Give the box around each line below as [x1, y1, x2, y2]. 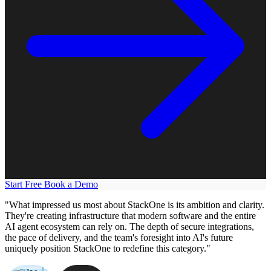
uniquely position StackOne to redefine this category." [5, 243, 211, 253]
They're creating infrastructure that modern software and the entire [5, 210, 256, 221]
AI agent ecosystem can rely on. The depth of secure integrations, [5, 221, 254, 232]
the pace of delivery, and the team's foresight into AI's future [5, 232, 233, 243]
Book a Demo [44, 178, 98, 189]
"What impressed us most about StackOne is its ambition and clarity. [5, 199, 264, 210]
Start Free [5, 178, 44, 189]
